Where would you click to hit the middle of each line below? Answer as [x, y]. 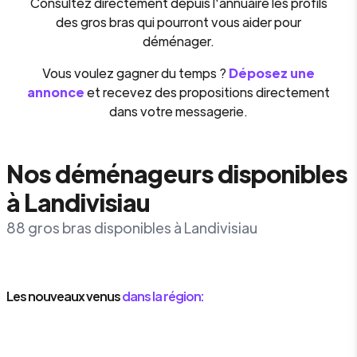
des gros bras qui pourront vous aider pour [178, 22]
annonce [56, 92]
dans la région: [163, 296]
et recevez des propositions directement [208, 92]
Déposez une [272, 73]
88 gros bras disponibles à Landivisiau [132, 228]
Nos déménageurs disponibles [177, 173]
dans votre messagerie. [178, 111]
